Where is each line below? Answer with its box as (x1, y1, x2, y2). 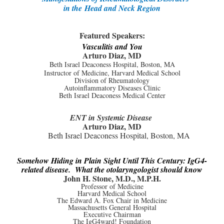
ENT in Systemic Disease (69, 112, 154, 123)
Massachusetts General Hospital (67, 202, 156, 212)
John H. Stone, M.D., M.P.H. (63, 172, 161, 184)
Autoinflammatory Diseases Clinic (63, 83, 160, 93)
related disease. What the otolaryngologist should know (21, 164, 202, 175)
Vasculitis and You (81, 41, 142, 52)
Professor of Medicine (80, 181, 143, 191)
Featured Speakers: (79, 29, 145, 41)
